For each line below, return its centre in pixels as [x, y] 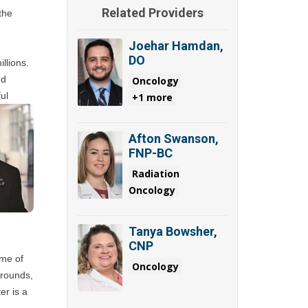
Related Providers [152, 13]
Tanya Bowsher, [173, 232]
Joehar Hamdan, [176, 46]
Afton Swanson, [173, 139]
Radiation [155, 174]
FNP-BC [150, 153]
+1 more [152, 98]
